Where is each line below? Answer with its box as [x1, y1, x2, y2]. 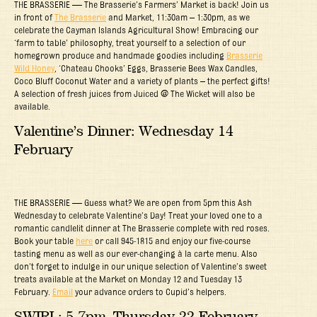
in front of [14, 11, 54, 22]
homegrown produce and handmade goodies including [14, 50, 226, 60]
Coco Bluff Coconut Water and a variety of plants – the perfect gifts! [14, 75, 270, 86]
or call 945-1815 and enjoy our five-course [93, 235, 250, 246]
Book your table [14, 235, 76, 246]
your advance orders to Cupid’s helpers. [73, 286, 226, 296]
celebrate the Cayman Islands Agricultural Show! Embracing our [14, 24, 258, 35]
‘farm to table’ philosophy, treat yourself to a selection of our [14, 37, 246, 47]
